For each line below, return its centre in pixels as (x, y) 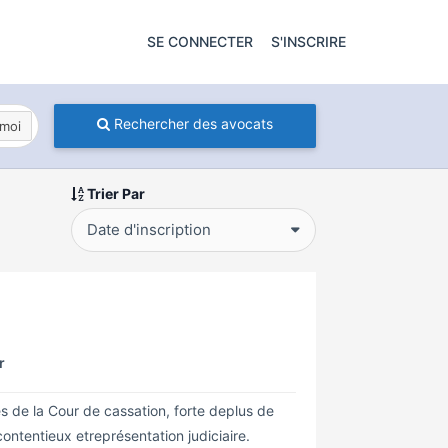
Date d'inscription (149, 229)
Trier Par (114, 193)
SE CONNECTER (200, 41)
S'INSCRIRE (308, 41)
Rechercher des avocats (191, 123)
